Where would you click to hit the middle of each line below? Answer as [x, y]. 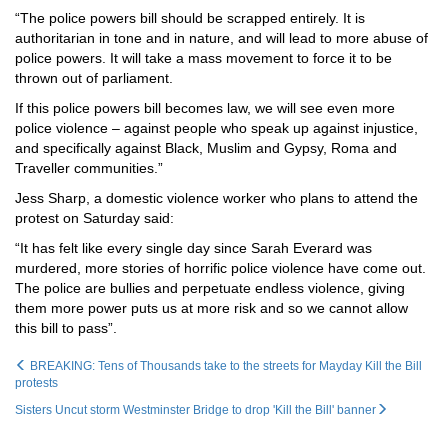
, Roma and [360, 148]
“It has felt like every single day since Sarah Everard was [193, 248]
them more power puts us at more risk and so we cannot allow [211, 308]
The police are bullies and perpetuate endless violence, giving [210, 288]
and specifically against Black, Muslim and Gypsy [169, 148]
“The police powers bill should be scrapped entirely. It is [190, 18]
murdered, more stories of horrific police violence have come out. [220, 268]
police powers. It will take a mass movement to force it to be [203, 58]
